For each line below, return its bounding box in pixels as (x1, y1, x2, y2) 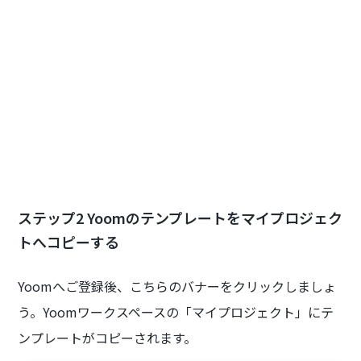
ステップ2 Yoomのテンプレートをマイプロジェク (18, 207, 343, 229)
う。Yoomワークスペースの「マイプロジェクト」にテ (18, 302, 334, 322)
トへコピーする (18, 231, 120, 253)
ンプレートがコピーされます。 (18, 328, 197, 348)
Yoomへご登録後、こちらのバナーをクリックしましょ (18, 276, 337, 297)
